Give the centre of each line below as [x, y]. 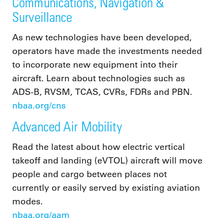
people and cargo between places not [90, 174]
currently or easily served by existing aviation [106, 188]
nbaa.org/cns [39, 106]
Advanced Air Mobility [67, 126]
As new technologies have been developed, [102, 38]
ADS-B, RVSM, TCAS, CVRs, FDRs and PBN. [102, 92]
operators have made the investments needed [107, 51]
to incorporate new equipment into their [95, 65]
